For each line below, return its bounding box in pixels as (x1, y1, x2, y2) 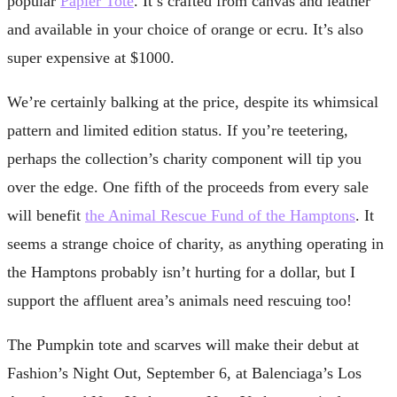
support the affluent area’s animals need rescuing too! (7, 291, 352, 309)
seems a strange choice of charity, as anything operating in (7, 234, 384, 253)
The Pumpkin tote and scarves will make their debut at (7, 335, 359, 354)
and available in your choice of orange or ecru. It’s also (7, 19, 363, 38)
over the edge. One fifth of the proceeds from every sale (7, 177, 369, 196)
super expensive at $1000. (7, 48, 175, 66)
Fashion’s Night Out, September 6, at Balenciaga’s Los (7, 363, 362, 382)
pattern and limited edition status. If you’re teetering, (7, 121, 348, 139)
